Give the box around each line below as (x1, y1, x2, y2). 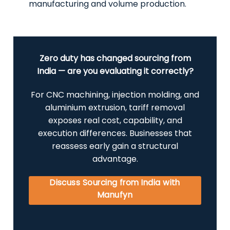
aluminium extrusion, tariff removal (45, 101, 185, 113)
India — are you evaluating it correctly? (36, 65, 194, 78)
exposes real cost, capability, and (48, 114, 182, 126)
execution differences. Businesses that (38, 127, 192, 139)
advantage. (92, 152, 138, 165)
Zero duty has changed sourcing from (39, 52, 191, 65)
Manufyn (97, 189, 133, 200)
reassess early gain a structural (52, 140, 178, 152)
